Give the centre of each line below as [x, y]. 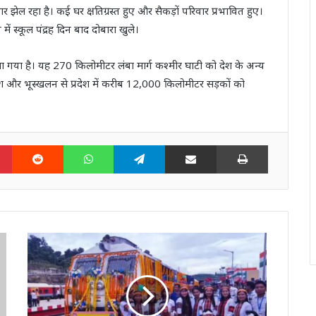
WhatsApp [139, 145]
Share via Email [230, 145]
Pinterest [35, 145]
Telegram [189, 145]
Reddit [79, 145]
